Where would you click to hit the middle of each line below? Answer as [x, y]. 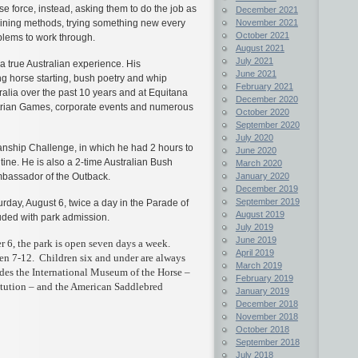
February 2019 [264, 278]
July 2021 [254, 60]
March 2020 [259, 163]
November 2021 [267, 22]
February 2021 [264, 86]
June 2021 [256, 73]
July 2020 [254, 137]
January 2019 [262, 290]
